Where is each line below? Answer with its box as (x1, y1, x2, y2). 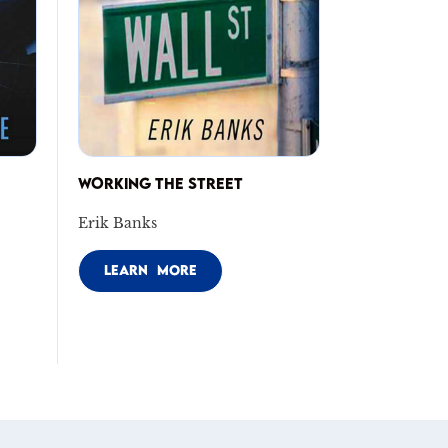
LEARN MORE (104, 262, 198, 279)
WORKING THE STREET (78, 173, 244, 192)
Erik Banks (78, 213, 158, 232)
